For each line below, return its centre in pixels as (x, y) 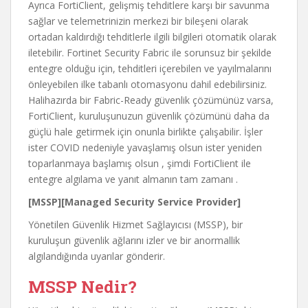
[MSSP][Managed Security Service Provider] (134, 202)
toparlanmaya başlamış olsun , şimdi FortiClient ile (140, 163)
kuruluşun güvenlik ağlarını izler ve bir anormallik (134, 240)
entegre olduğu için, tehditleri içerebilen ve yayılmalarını (150, 68)
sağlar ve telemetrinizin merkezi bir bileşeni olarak (138, 21)
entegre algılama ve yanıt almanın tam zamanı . (133, 179)
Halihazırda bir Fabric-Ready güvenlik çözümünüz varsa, (151, 100)
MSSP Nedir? (82, 287)
